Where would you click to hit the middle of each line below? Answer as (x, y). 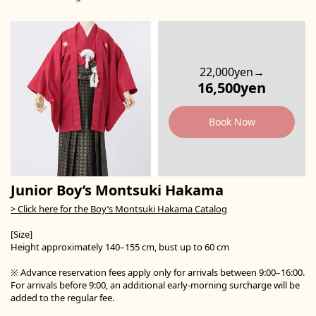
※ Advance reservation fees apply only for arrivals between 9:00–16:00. (158, 273)
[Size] (22, 235)
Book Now (232, 122)
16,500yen (232, 88)
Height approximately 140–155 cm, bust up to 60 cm (120, 247)
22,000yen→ (232, 72)
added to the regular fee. (62, 298)
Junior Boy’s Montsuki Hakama (117, 190)
